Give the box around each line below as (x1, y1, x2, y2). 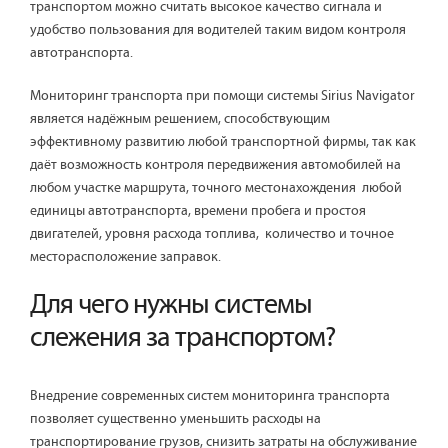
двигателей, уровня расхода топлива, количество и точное (30, 226, 394, 243)
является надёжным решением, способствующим (30, 111, 330, 128)
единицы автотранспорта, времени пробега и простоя (30, 203, 366, 220)
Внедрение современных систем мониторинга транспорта (30, 388, 390, 405)
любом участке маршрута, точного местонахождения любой (30, 180, 402, 197)
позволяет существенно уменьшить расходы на (30, 411, 321, 428)
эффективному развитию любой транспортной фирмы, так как (30, 134, 416, 151)
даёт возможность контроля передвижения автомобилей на (30, 157, 401, 174)
